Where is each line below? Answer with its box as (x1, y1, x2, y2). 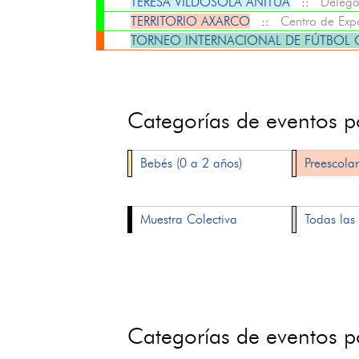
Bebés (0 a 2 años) (140, 155, 243, 171)
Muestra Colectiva (140, 212, 238, 227)
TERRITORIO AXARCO (130, 14, 250, 29)
